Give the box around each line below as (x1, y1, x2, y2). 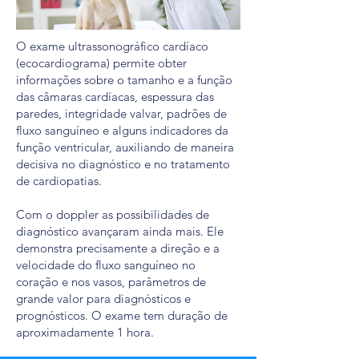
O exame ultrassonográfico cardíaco (16, 38, 208, 54)
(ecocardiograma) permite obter (16, 55, 187, 71)
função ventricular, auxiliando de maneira (16, 139, 234, 155)
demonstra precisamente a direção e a (16, 240, 220, 256)
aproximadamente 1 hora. (16, 325, 154, 340)
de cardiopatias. (16, 173, 102, 188)
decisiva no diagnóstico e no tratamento (16, 156, 230, 171)
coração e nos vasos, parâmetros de (16, 274, 206, 289)
